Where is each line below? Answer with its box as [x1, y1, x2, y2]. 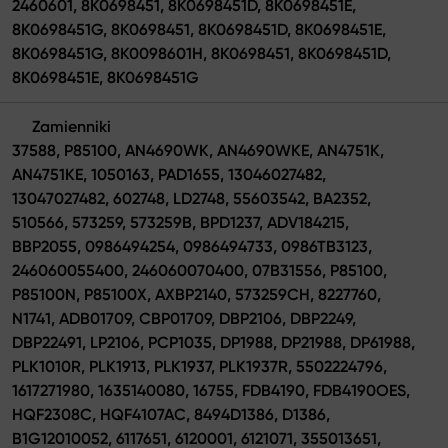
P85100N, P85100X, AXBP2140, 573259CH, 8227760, [12, 284, 381, 304]
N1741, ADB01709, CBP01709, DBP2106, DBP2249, [12, 308, 356, 328]
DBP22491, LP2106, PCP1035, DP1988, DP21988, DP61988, [12, 332, 415, 352]
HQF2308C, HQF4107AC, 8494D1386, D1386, [12, 404, 330, 424]
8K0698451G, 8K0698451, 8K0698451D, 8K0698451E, [12, 19, 386, 39]
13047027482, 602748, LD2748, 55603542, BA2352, [12, 188, 371, 208]
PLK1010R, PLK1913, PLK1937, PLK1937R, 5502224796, [12, 356, 387, 376]
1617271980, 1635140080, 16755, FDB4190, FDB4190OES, [12, 380, 410, 400]
